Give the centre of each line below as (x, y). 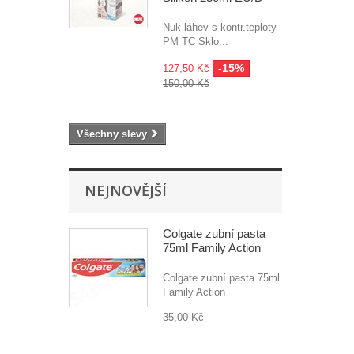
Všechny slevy (112, 134)
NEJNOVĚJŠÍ (126, 190)
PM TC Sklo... (196, 41)
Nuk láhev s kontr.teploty (220, 27)
